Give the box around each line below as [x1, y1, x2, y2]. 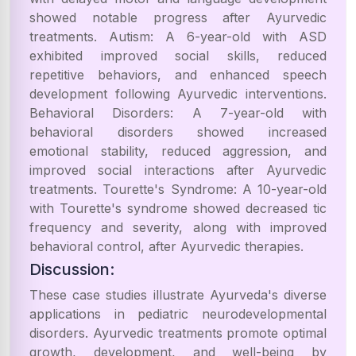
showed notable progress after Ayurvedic [29, 10, 327, 25]
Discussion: [29, 260, 114, 279]
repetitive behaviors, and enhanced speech [29, 67, 327, 83]
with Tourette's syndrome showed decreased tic [29, 200, 327, 216]
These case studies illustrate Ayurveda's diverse [29, 287, 327, 303]
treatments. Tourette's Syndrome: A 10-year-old [29, 181, 327, 197]
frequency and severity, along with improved [29, 219, 327, 235]
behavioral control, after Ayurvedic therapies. [29, 238, 304, 254]
